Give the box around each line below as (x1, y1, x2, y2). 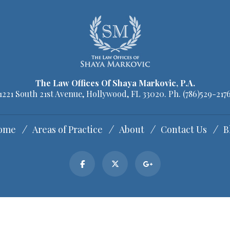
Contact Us (160, 123, 207, 136)
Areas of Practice (32, 123, 103, 136)
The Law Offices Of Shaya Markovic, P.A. (35, 78, 195, 89)
